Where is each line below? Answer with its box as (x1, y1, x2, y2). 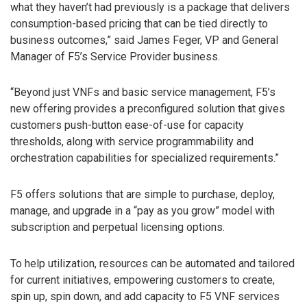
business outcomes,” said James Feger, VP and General (10, 33, 278, 47)
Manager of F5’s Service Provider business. (10, 49, 220, 63)
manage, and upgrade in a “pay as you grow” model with (10, 204, 275, 218)
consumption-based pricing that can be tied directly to (10, 16, 268, 30)
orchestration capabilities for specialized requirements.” (10, 151, 279, 165)
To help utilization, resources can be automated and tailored (10, 256, 295, 270)
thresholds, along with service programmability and (10, 135, 254, 149)
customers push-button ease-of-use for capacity (10, 119, 244, 132)
